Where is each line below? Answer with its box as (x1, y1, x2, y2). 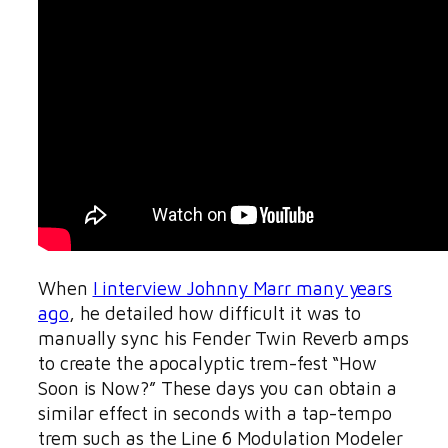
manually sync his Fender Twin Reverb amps (38, 326, 409, 349)
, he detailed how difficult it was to (68, 301, 362, 324)
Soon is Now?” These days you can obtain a (38, 376, 397, 399)
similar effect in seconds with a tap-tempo (38, 401, 392, 424)
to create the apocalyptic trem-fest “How (38, 351, 377, 374)
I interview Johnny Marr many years (92, 276, 393, 299)
